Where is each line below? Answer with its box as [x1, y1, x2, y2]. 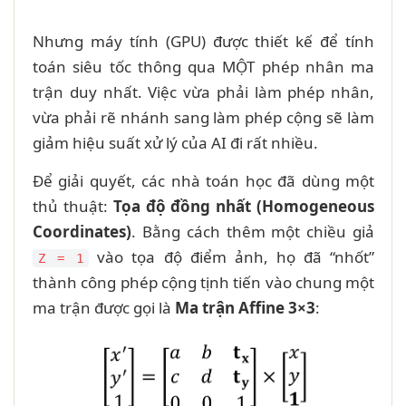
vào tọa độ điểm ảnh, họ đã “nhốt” [89, 246, 375, 267]
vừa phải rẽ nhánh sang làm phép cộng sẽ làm [33, 106, 374, 128]
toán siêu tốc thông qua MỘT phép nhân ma [33, 55, 374, 77]
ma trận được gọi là [33, 296, 175, 318]
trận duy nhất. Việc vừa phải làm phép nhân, [33, 81, 374, 102]
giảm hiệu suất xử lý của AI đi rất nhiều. [33, 131, 318, 153]
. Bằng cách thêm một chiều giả [131, 220, 374, 242]
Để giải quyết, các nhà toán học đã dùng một [33, 169, 374, 191]
